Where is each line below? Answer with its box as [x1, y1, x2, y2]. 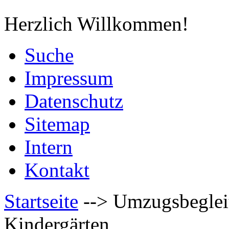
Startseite [4, 190, 78, 212]
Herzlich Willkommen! [4, 13, 189, 35]
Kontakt [25, 159, 89, 181]
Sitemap [25, 113, 90, 135]
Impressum [25, 67, 113, 89]
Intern [25, 136, 73, 158]
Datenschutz [25, 90, 123, 112]
